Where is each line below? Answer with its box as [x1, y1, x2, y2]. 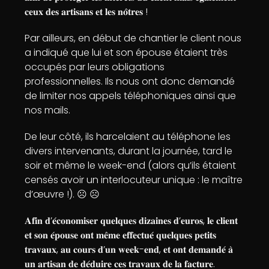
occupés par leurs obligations [25, 60, 165, 74]
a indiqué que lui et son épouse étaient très [25, 46, 228, 59]
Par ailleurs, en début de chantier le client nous [25, 31, 242, 45]
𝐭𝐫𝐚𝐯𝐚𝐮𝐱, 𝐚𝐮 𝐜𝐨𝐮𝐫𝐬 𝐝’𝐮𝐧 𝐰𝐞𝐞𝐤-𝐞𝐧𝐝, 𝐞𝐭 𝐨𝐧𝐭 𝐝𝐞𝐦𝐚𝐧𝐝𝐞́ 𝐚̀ [25, 243, 234, 256]
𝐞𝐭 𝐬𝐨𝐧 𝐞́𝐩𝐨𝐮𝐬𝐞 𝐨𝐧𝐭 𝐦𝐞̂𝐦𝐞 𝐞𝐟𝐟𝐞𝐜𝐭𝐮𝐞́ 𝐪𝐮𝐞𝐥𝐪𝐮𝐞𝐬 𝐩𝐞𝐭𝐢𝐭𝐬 [25, 228, 217, 242]
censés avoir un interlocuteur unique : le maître [25, 173, 243, 187]
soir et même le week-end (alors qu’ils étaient [25, 159, 237, 172]
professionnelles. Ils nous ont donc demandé [25, 74, 235, 88]
